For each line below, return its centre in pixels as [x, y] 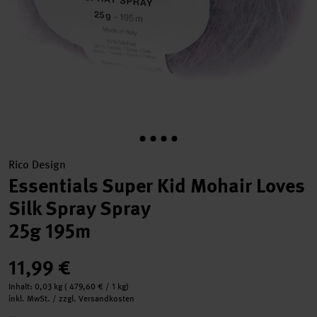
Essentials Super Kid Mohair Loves [157, 186]
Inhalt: [22, 287]
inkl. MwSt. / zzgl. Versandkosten [71, 299]
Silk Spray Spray [80, 208]
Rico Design [37, 165]
